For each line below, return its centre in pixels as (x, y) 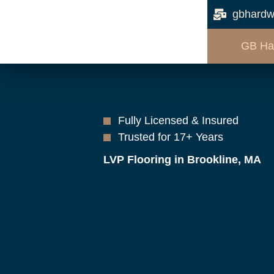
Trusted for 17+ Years (170, 137)
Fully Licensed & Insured (178, 120)
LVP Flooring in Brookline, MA (182, 160)
